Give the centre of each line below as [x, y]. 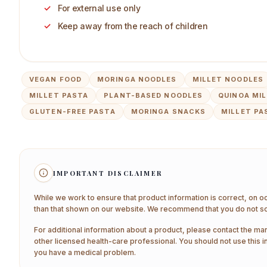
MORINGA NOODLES [137, 79]
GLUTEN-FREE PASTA [72, 111]
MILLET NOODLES [228, 79]
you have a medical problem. [85, 252]
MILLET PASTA [59, 95]
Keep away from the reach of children [133, 26]
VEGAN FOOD [55, 79]
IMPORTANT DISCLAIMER [108, 173]
